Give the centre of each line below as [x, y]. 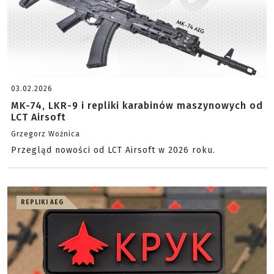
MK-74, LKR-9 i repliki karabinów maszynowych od [137, 106]
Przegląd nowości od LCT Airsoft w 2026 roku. [113, 150]
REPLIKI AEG [42, 202]
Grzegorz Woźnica [46, 134]
